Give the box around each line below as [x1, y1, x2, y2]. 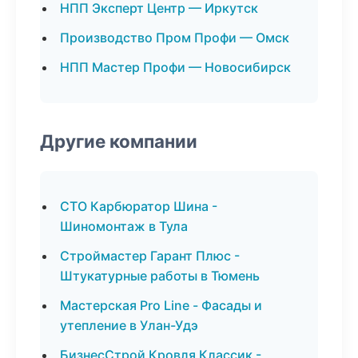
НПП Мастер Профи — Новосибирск [60, 59, 291, 75]
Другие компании [40, 130, 197, 152]
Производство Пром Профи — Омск [60, 30, 289, 46]
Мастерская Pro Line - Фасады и [60, 297, 262, 313]
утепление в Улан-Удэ [60, 317, 198, 333]
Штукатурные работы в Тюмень [60, 268, 260, 284]
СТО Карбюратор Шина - [60, 198, 217, 214]
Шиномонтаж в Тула [60, 218, 188, 234]
